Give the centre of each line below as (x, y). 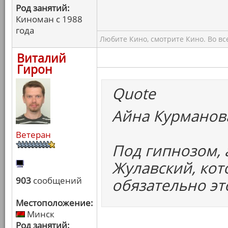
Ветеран (33, 135)
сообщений (56, 180)
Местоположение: (54, 203)
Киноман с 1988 (49, 19)
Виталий (41, 58)
